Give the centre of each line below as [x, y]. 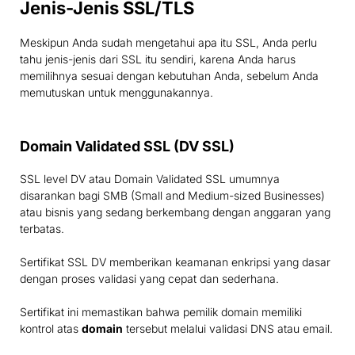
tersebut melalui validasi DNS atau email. [228, 329]
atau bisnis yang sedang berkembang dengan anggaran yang [175, 212]
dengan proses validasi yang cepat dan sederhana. [149, 279]
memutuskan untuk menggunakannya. [116, 93]
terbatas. [42, 229]
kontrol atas [51, 329]
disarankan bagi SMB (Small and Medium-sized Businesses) [172, 196]
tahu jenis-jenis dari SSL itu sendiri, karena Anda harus [158, 59]
